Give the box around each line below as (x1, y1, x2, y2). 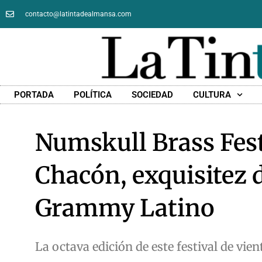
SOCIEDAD (131, 89, 173, 101)
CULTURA (192, 89, 231, 101)
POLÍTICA (73, 89, 112, 101)
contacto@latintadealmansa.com (25, 10, 132, 18)
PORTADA (13, 89, 54, 101)
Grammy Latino (35, 194, 215, 223)
